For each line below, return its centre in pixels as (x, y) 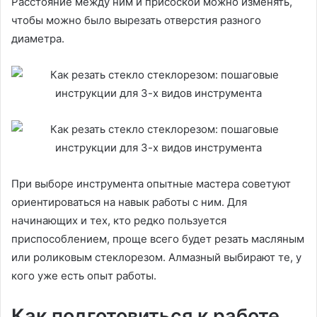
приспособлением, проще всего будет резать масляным (158, 239)
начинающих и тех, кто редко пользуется (119, 221)
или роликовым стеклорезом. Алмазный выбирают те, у (156, 258)
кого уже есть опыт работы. (85, 276)
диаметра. (39, 39)
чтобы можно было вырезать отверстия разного (136, 21)
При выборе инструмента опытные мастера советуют (151, 184)
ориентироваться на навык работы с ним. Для (129, 202)
